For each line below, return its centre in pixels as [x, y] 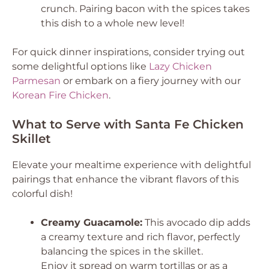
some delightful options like [80, 66]
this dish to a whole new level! [113, 23]
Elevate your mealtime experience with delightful [131, 165]
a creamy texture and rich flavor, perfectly [141, 237]
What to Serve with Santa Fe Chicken [128, 124]
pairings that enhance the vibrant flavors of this [125, 179]
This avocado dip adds [196, 222]
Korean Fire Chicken [60, 95]
